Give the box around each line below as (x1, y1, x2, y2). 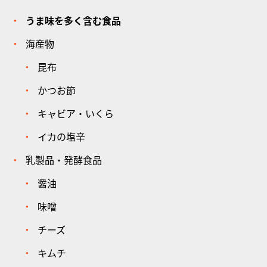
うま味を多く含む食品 (25, 15, 121, 27)
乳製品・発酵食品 (25, 155, 102, 167)
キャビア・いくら (37, 108, 114, 120)
